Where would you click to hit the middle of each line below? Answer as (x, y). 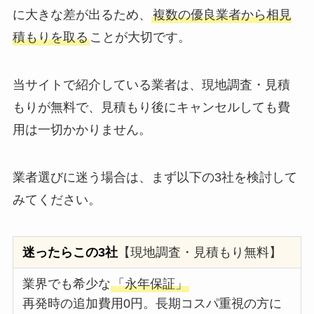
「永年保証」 (150, 284)
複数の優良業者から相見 (222, 15)
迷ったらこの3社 (70, 252)
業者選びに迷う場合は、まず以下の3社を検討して (155, 178)
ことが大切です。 (140, 37)
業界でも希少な (67, 284)
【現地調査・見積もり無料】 (200, 252)
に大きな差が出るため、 (82, 15)
